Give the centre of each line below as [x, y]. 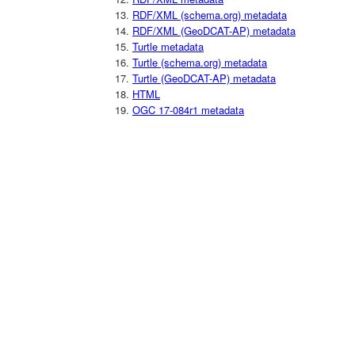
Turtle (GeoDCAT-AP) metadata [204, 78]
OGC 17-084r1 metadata [188, 109]
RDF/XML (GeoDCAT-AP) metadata [214, 30]
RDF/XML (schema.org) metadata [210, 14]
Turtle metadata [168, 46]
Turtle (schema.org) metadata [200, 62]
